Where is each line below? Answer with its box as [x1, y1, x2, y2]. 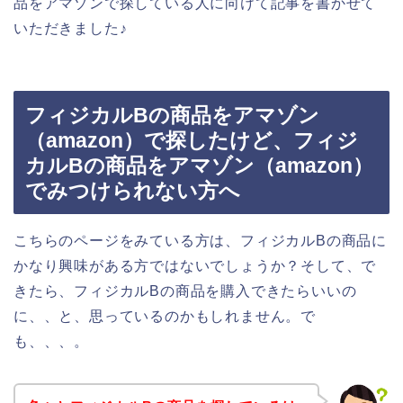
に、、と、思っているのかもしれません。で [13, 308, 317, 324]
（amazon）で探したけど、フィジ [25, 128, 358, 152]
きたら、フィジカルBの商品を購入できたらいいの [13, 282, 357, 299]
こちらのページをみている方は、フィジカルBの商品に [13, 232, 387, 248]
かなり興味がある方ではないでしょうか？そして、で [13, 257, 377, 273]
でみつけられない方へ [25, 178, 240, 202]
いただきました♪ [13, 21, 128, 37]
